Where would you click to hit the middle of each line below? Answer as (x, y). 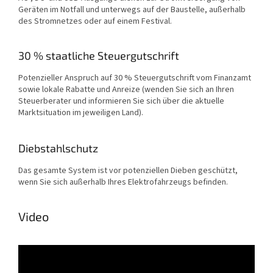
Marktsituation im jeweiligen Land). (81, 112)
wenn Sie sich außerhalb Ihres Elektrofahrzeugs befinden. (123, 182)
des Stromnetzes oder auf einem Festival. (95, 21)
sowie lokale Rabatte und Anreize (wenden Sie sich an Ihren (126, 89)
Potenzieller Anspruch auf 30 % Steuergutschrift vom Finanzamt (135, 78)
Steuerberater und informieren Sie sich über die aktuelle (121, 101)
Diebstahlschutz (58, 148)
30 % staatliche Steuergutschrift (99, 55)
